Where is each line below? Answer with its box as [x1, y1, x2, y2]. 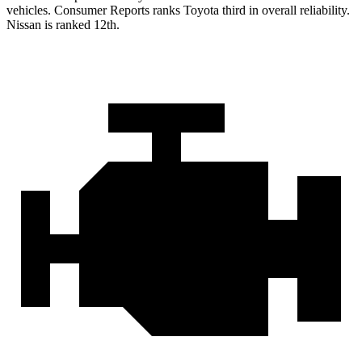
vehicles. [6, 3, 54, 18]
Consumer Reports [54, 3, 149, 18]
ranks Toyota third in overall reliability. [149, 3, 350, 18]
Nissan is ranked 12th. [6, 18, 120, 32]
